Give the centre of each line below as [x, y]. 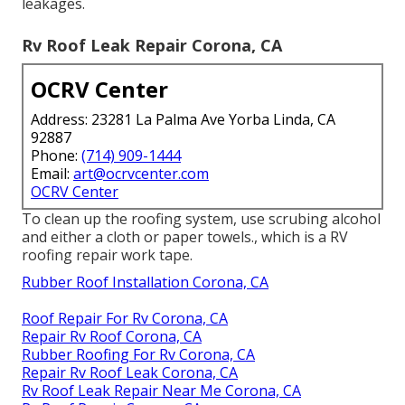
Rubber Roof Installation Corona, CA [145, 283]
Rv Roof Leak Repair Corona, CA [152, 46]
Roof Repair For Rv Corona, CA [125, 319]
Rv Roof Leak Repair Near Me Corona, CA [161, 391]
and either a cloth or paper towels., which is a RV [185, 237]
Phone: [56, 156]
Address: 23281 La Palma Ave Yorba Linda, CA [183, 120]
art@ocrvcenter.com [141, 174]
